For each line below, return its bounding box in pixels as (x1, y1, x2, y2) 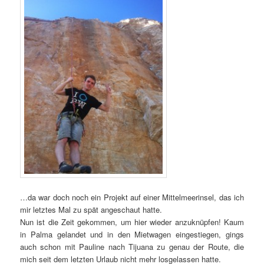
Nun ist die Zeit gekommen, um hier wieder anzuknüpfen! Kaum (20, 216, 244, 227)
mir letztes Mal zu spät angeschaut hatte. (20, 203, 163, 215)
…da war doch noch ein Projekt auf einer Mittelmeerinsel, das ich (20, 191, 244, 203)
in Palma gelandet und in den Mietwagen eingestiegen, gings (20, 228, 244, 240)
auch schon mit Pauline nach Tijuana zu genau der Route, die (20, 240, 244, 252)
